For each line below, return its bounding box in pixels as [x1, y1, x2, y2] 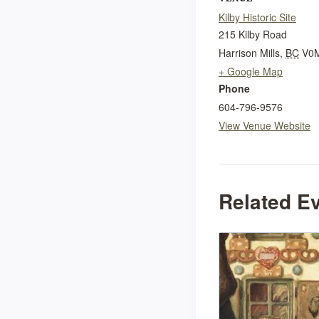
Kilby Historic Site [219, 10, 296, 25]
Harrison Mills [219, 46, 280, 61]
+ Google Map [219, 64, 283, 79]
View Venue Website [219, 118, 310, 133]
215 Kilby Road [219, 27, 287, 42]
